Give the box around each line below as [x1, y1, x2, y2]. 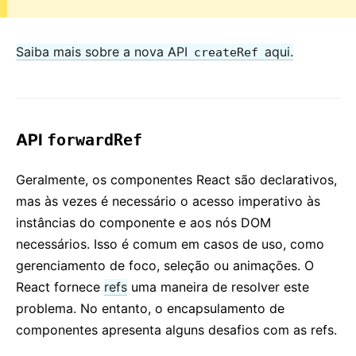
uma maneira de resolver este [127, 279, 309, 295]
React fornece [16, 279, 104, 295]
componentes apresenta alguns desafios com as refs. [16, 322, 337, 338]
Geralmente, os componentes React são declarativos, [16, 172, 337, 188]
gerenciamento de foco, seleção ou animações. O [16, 257, 314, 273]
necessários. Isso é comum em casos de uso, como [16, 236, 324, 252]
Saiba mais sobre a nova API [16, 44, 192, 60]
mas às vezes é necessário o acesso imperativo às [16, 193, 320, 209]
